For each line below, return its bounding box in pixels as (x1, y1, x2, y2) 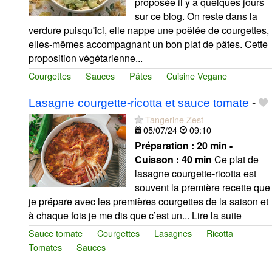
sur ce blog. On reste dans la (135, 8, 257, 23)
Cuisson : (135, 152, 182, 166)
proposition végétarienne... (29, 50, 143, 65)
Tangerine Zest (145, 112, 203, 126)
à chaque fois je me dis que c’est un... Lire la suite (29, 208, 242, 222)
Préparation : (135, 138, 197, 152)
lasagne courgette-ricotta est (135, 166, 256, 180)
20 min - (197, 138, 233, 152)
